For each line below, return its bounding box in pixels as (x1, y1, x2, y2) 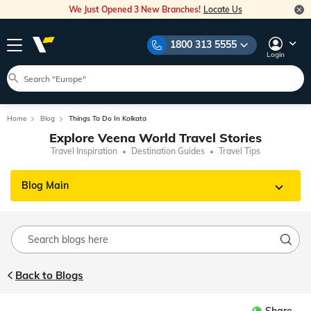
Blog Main (22, 179, 69, 192)
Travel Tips (219, 146, 260, 156)
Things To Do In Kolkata (69, 114, 146, 123)
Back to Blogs (15, 269, 83, 282)
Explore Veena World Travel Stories (49, 130, 262, 146)
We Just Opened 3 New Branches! (68, 4, 203, 15)
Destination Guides (131, 146, 205, 156)
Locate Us (203, 4, 242, 15)
